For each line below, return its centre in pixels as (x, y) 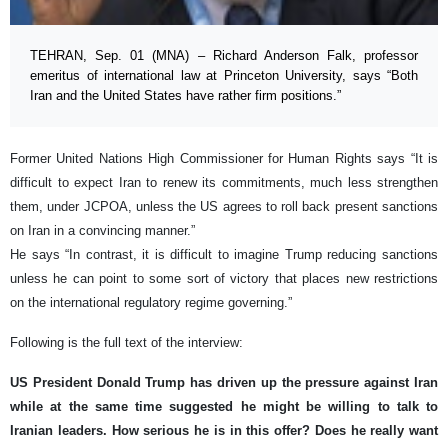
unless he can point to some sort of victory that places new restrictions (224, 279)
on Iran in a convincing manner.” (102, 231)
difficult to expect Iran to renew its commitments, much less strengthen (224, 183)
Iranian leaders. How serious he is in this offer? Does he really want (224, 431)
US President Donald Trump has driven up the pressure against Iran (224, 383)
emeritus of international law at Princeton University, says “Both (224, 76)
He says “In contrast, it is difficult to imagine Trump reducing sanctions (224, 255)
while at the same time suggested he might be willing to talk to (224, 407)
